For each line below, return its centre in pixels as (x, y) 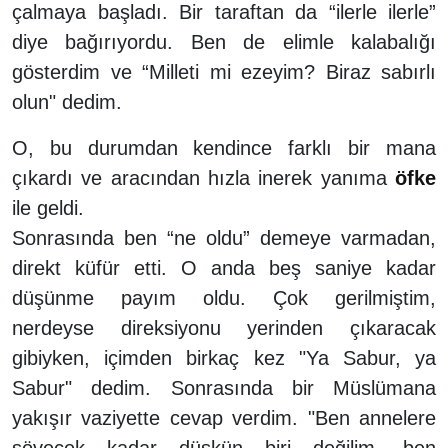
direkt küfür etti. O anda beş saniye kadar (224, 267)
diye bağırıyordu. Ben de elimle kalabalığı (224, 41)
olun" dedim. (67, 101)
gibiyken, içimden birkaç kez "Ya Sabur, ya (224, 357)
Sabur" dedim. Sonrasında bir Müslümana (224, 387)
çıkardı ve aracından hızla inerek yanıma (203, 177)
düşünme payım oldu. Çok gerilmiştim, (224, 297)
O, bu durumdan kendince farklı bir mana (224, 147)
